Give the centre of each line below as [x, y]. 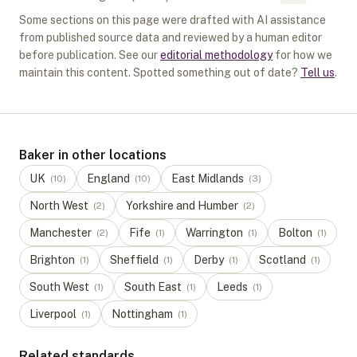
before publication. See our [88, 55]
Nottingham [142, 314]
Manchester [61, 233]
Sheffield [134, 260]
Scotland [282, 260]
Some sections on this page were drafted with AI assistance [173, 20]
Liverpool [53, 314]
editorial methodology [216, 55]
